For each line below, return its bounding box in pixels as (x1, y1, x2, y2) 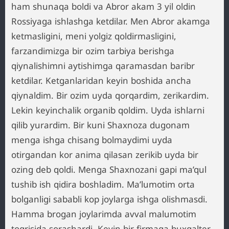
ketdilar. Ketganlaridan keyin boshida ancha (11, 75, 191, 86)
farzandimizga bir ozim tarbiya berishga (11, 45, 174, 57)
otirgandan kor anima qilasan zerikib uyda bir (11, 149, 198, 161)
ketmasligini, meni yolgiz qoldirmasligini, (11, 30, 176, 42)
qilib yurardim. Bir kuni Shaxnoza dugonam (11, 119, 190, 131)
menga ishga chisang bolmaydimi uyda (11, 134, 172, 146)
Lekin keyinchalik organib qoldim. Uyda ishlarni (11, 104, 204, 116)
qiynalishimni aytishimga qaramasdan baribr (11, 60, 195, 72)
